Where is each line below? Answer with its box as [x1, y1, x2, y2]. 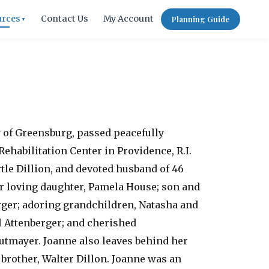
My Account [103, 13, 154, 25]
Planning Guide [172, 13, 229, 24]
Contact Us [40, 13, 88, 25]
